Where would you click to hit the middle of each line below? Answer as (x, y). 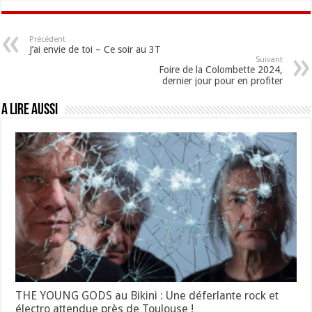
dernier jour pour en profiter (222, 81)
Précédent (48, 40)
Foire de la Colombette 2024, (220, 70)
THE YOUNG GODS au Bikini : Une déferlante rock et (147, 295)
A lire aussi (30, 111)
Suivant (269, 60)
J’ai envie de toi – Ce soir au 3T (95, 50)
